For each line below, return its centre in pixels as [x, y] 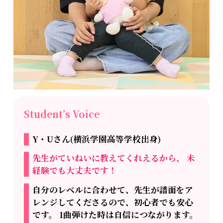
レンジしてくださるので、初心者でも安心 [113, 202]
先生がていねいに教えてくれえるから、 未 [114, 158]
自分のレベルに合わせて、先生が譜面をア [113, 189]
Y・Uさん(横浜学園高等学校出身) [97, 139]
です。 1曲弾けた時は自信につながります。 [115, 214]
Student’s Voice [62, 114]
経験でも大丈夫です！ [75, 170]
